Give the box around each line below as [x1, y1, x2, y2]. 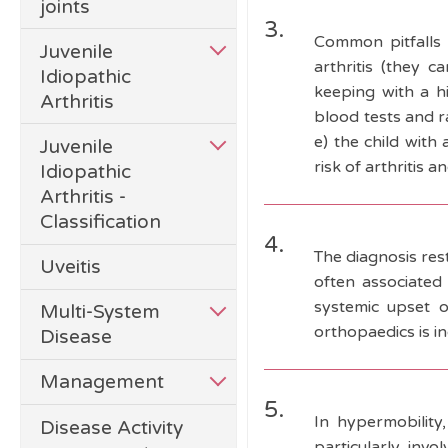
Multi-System [40, 300, 161, 324]
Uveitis [40, 255, 102, 279]
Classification [40, 209, 162, 233]
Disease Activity [40, 415, 184, 439]
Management [40, 370, 165, 394]
